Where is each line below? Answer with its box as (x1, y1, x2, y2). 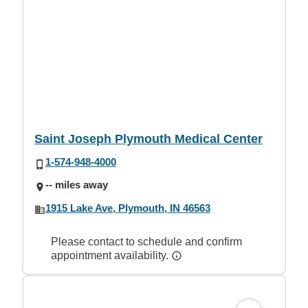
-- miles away (45, 179, 108, 191)
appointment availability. (51, 249, 171, 261)
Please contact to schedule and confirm (51, 235, 242, 247)
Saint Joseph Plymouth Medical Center (34, 132, 263, 146)
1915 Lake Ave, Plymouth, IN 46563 (45, 201, 210, 214)
